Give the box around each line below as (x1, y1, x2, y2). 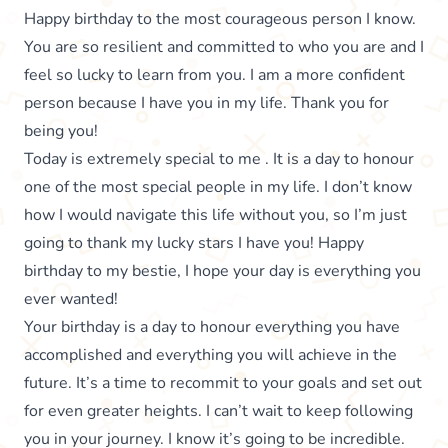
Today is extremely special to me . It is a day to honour (24, 148, 414, 171)
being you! (24, 120, 98, 143)
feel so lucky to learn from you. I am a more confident (24, 64, 405, 87)
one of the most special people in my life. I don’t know (24, 176, 412, 199)
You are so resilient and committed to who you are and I (24, 36, 424, 59)
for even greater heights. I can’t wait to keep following (24, 400, 413, 423)
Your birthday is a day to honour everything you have (24, 316, 400, 339)
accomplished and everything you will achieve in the (24, 344, 397, 367)
